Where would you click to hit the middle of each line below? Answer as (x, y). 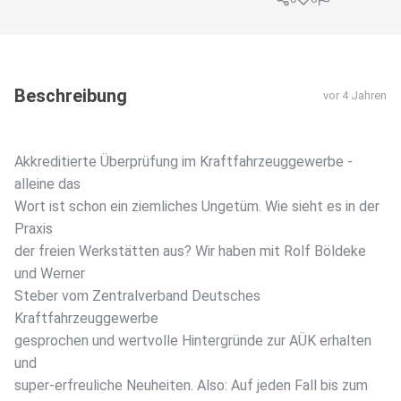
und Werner (50, 274)
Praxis (34, 229)
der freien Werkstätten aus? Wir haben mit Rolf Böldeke (190, 252)
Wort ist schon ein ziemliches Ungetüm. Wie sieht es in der (197, 207)
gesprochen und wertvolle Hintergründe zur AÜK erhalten (193, 341)
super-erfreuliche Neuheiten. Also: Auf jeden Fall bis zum (191, 386)
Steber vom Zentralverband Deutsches (137, 296)
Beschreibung (71, 96)
